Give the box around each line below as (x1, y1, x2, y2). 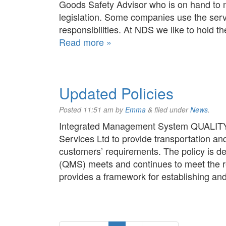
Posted (59, 104, 83, 115)
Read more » (59, 35, 111, 48)
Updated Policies (59, 82, 174, 104)
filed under (152, 104, 190, 115)
